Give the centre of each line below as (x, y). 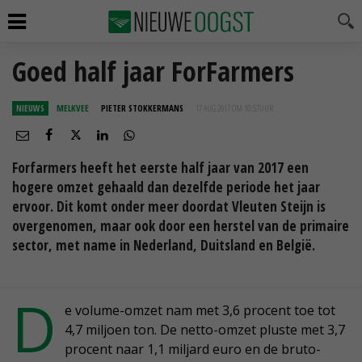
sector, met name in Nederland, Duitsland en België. (164, 245)
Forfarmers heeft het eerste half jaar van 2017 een (160, 168)
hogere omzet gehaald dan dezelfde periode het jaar (166, 187)
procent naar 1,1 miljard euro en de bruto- (193, 349)
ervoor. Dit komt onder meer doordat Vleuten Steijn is (169, 206)
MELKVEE (73, 108)
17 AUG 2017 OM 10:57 (227, 108)
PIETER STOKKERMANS (142, 108)
